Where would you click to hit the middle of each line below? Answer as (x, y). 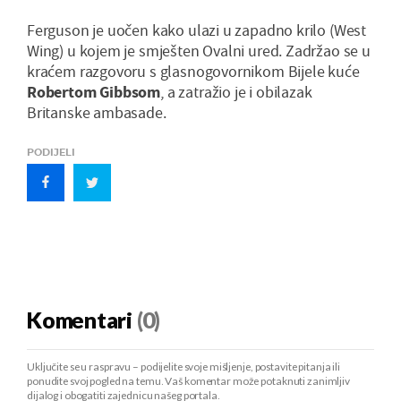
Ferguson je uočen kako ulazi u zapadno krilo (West (197, 30)
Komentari (80, 322)
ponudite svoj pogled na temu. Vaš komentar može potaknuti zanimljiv (188, 382)
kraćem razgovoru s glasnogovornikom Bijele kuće (193, 72)
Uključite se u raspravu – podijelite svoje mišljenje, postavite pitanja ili (184, 368)
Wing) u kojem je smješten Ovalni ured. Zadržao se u (199, 51)
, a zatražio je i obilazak (236, 92)
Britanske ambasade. (97, 113)
